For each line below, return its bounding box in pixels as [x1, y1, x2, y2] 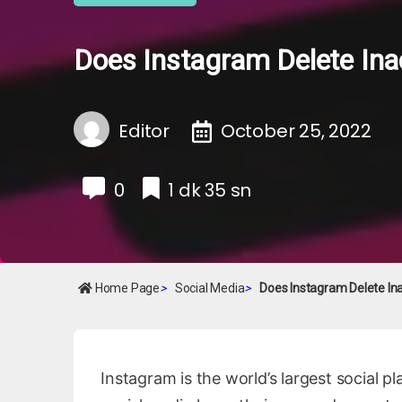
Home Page [92, 281, 161, 295]
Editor [118, 118, 170, 144]
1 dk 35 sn [168, 177, 252, 203]
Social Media [174, 281, 245, 295]
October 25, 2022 [220, 118, 371, 144]
